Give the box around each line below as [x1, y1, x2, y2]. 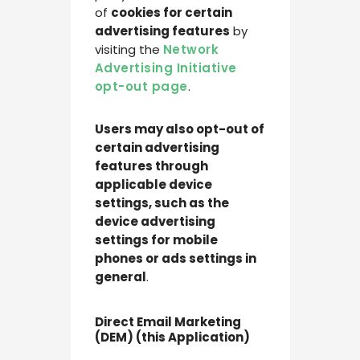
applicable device [94, 176, 212, 194]
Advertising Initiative [94, 59, 237, 77]
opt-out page [94, 78, 188, 96]
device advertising [94, 213, 215, 231]
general [94, 268, 146, 286]
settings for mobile [94, 231, 218, 249]
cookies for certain [110, 4, 232, 22]
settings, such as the [94, 194, 229, 212]
